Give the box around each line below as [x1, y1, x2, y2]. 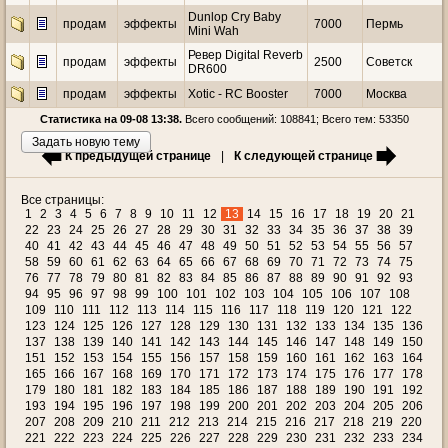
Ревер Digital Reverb [188, 48, 303, 62]
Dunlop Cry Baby [188, 10, 281, 24]
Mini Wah [188, 24, 239, 38]
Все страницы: [21, 193, 104, 207]
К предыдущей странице [65, 149, 211, 163]
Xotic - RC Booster [188, 87, 288, 101]
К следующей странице [234, 149, 373, 163]
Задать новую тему [32, 135, 140, 149]
